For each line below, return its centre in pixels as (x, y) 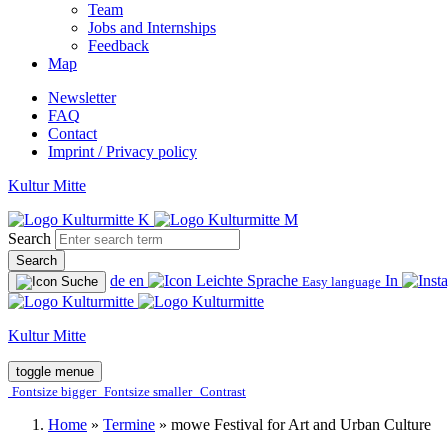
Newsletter (82, 97)
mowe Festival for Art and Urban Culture (301, 424)
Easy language (341, 281)
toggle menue (55, 371)
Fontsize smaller (148, 391)
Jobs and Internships (152, 27)
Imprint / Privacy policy (122, 151)
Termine (129, 424)
